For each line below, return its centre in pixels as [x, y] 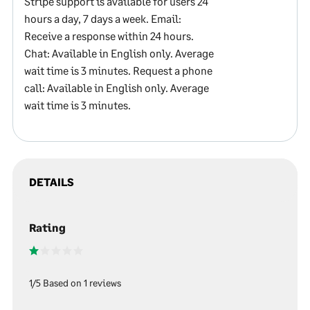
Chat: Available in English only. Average [119, 53]
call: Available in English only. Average [117, 88]
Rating [47, 227]
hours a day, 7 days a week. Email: [103, 18]
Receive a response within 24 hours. [109, 36]
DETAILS [52, 182]
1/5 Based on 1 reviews [75, 283]
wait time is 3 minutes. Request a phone [118, 70]
